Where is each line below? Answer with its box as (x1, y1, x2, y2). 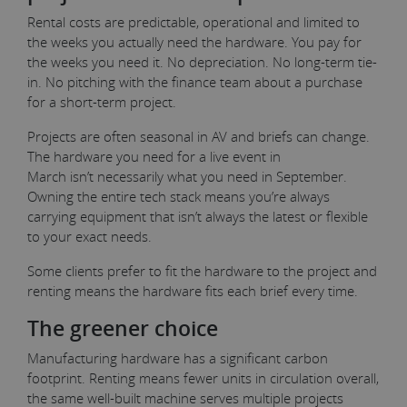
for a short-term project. (27, 92, 180, 111)
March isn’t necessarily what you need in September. (27, 166, 347, 185)
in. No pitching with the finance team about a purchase (27, 72, 362, 91)
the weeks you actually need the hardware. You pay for (27, 32, 362, 51)
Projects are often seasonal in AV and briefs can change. (27, 126, 370, 145)
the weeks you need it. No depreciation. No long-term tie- (27, 52, 377, 71)
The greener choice (27, 313, 218, 342)
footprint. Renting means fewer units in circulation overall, (27, 368, 379, 387)
